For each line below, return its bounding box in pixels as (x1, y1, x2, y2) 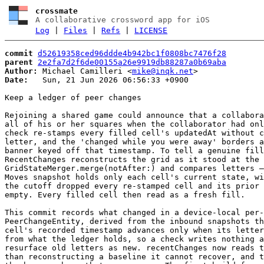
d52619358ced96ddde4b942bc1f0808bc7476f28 (38, 48, 226, 58)
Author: (5, 66, 38, 75)
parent (5, 57, 33, 67)
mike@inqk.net (132, 66, 193, 75)
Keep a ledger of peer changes (5, 93, 141, 102)
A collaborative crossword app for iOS (35, 15, 210, 24)
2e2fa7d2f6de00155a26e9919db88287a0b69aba (38, 57, 226, 67)
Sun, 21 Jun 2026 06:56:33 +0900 (28, 75, 189, 84)
